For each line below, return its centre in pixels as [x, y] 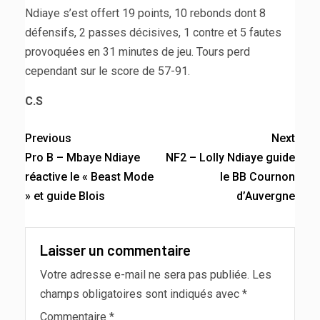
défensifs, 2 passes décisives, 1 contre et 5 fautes [153, 32]
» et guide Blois [65, 196]
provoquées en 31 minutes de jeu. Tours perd [137, 51]
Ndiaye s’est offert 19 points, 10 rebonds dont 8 [145, 13]
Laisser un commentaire [115, 250]
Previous [48, 138]
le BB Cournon [257, 176]
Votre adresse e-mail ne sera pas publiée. [145, 274]
